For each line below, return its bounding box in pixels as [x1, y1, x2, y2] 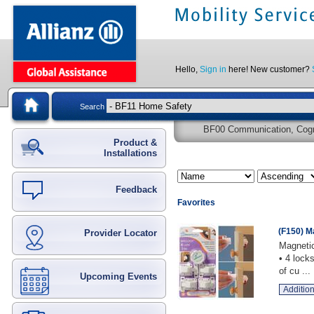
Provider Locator [84, 228, 157, 238]
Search [80, 102, 107, 111]
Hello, [175, 64, 200, 74]
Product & [114, 137, 157, 148]
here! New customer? [226, 64, 312, 74]
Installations [104, 148, 157, 158]
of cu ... [279, 266, 310, 276]
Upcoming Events [80, 271, 157, 282]
